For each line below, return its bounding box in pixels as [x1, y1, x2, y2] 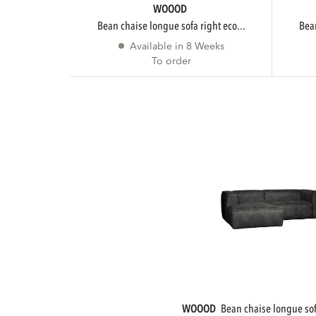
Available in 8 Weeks [129, 39, 224, 53]
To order [151, 54, 191, 68]
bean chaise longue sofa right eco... [102, 18, 245, 34]
